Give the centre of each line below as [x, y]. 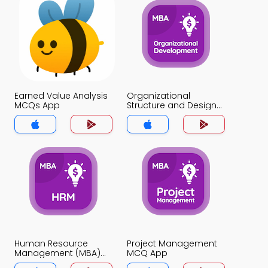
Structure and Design [172, 105]
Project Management [172, 243]
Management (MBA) [57, 253]
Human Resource [51, 243]
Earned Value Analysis [61, 96]
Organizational [159, 96]
